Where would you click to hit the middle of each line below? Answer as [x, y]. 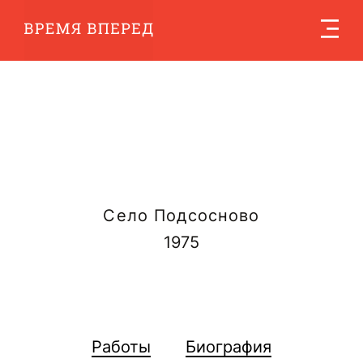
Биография [229, 346]
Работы [121, 346]
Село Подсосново [181, 216]
